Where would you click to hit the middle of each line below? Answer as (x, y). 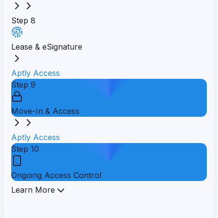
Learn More (33, 190)
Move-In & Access (45, 111)
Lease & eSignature (47, 46)
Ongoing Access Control (56, 175)
